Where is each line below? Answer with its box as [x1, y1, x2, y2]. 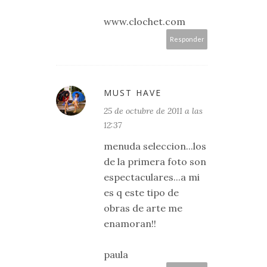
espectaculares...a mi [104, 171, 200, 183]
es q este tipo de [104, 187, 179, 198]
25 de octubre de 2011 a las [104, 105, 203, 116]
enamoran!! [104, 218, 156, 229]
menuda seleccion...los [104, 140, 206, 152]
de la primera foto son [104, 156, 206, 167]
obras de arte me [104, 202, 182, 214]
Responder [169, 35, 204, 43]
